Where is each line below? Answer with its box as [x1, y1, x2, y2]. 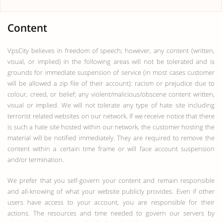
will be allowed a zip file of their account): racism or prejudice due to [7, 79, 215, 88]
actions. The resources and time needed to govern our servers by [7, 209, 215, 218]
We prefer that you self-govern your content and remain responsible [7, 176, 215, 185]
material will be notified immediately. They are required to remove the [7, 133, 215, 142]
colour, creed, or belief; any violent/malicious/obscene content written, [7, 90, 215, 99]
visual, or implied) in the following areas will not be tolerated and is [7, 57, 215, 66]
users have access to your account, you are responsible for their [7, 198, 215, 207]
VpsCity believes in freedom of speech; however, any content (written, [7, 46, 215, 55]
